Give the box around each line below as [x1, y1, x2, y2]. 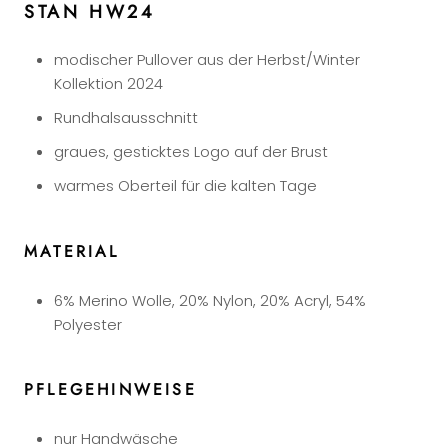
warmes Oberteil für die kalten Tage [54, 175, 317, 197]
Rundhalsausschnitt [54, 107, 198, 129]
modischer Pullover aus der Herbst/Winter [54, 49, 360, 71]
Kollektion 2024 [54, 73, 163, 95]
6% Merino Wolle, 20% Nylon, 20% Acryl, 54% [54, 289, 366, 311]
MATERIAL [24, 239, 120, 263]
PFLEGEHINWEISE [24, 378, 197, 402]
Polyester [54, 313, 122, 335]
